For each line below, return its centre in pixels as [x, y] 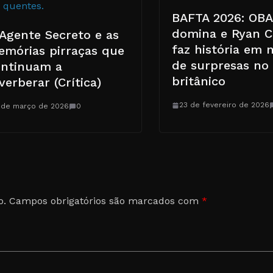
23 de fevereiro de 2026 [224, 105]
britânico [199, 81]
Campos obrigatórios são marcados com [105, 201]
